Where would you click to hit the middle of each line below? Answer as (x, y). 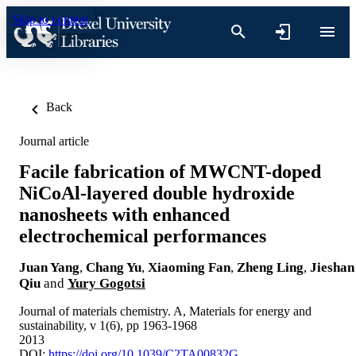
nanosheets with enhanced (124, 214)
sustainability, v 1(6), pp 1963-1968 (108, 325)
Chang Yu (114, 267)
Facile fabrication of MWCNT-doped (170, 171)
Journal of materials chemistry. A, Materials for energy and (165, 311)
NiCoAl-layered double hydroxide (157, 193)
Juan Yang (49, 267)
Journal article (54, 141)
